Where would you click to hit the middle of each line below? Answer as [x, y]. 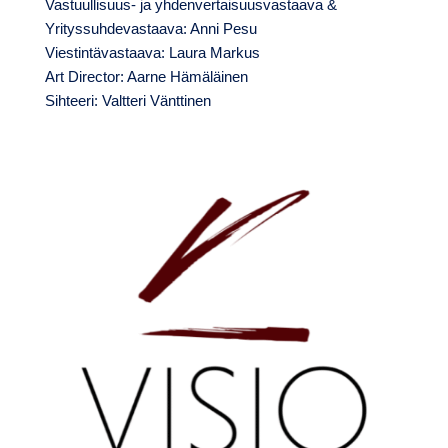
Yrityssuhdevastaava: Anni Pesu [150, 29]
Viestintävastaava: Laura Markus [152, 53]
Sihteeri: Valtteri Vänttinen [129, 101]
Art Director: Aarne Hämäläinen [146, 77]
